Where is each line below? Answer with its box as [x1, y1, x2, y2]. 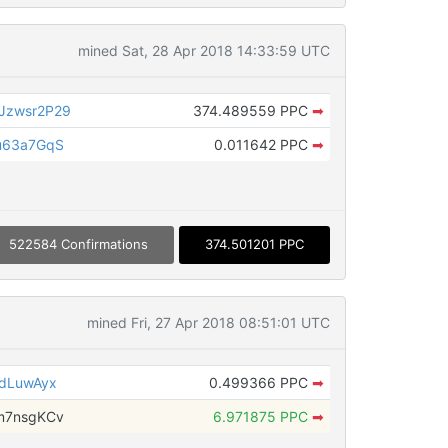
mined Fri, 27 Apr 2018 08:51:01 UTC [86, 313, 330, 331]
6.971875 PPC [212, 407, 312, 425]
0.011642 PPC [213, 136, 312, 154]
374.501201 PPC [204, 236, 304, 253]
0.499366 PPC [208, 373, 312, 391]
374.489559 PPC [192, 102, 312, 120]
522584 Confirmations [8, 236, 148, 253]
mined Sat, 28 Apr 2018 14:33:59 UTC [77, 42, 330, 60]
